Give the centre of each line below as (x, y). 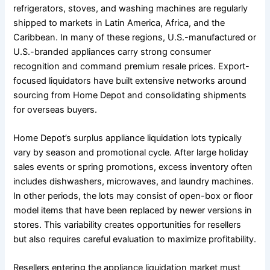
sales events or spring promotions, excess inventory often (133, 167)
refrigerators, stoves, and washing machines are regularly (131, 8)
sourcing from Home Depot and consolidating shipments (130, 95)
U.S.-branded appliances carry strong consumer (112, 52)
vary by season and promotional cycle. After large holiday (131, 152)
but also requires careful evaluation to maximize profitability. (135, 239)
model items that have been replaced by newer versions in (133, 210)
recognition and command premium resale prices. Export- (132, 66)
